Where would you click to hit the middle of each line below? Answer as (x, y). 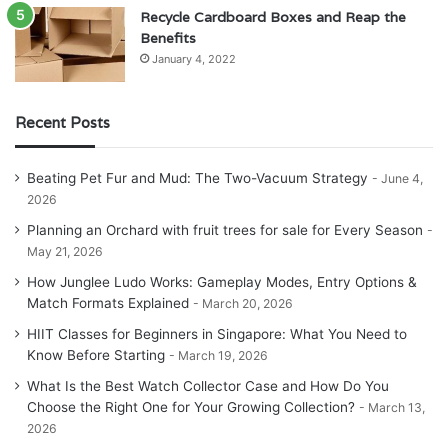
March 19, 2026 (223, 355)
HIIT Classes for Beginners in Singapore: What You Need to (217, 333)
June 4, (402, 178)
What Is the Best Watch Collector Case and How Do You (208, 385)
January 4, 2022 (194, 58)
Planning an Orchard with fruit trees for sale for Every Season (225, 229)
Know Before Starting (96, 354)
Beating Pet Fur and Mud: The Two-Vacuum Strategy (197, 177)
